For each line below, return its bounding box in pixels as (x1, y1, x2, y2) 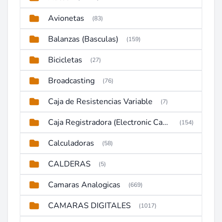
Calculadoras (48, 138, 94, 149)
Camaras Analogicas (48, 179, 120, 190)
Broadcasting (48, 75, 95, 86)
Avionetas (48, 13, 84, 24)
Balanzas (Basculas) (48, 34, 118, 45)
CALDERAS (48, 159, 91, 169)
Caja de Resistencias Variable (48, 96, 153, 107)
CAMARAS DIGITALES (48, 200, 131, 211)
